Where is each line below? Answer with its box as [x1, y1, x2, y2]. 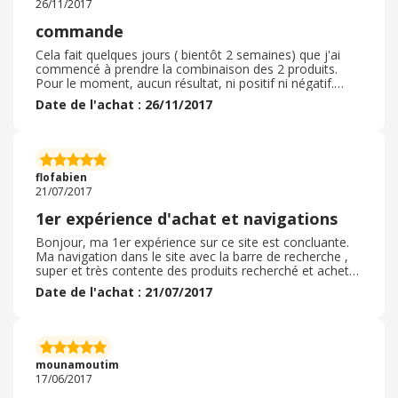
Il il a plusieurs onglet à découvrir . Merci [36, 276, 265, 293]
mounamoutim [36, 357, 119, 372]
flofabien [36, 170, 87, 185]
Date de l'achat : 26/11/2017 [36, 96, 212, 113]
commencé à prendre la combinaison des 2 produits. [36, 60, 338, 77]
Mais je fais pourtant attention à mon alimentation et [36, 89, 342, 106]
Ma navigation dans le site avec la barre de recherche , [36, 248, 348, 265]
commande [36, 20, 123, 42]
